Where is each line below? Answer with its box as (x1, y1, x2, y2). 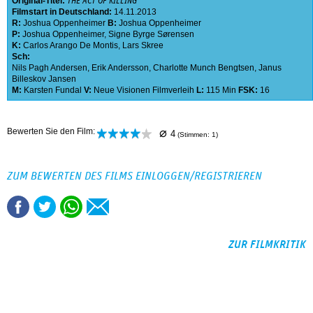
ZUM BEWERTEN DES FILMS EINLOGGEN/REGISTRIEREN (7, 170, 262, 182)
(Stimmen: (177, 131, 212, 139)
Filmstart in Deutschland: (12, 7, 114, 17)
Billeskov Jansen (12, 74, 76, 85)
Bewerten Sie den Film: (7, 126, 97, 137)
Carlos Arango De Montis (23, 41, 118, 51)
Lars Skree (122, 41, 163, 51)
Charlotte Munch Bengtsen (153, 63, 254, 73)
